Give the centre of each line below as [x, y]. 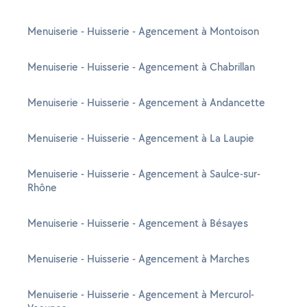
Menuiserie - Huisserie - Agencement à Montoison [143, 31]
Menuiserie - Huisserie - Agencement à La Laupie [141, 138]
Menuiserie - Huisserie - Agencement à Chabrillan [141, 67]
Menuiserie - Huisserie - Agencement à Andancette [146, 102]
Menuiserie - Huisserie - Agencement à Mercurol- [141, 294]
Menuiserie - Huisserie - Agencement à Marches [138, 259]
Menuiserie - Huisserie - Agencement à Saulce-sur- [144, 174]
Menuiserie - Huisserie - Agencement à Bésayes [138, 223]
